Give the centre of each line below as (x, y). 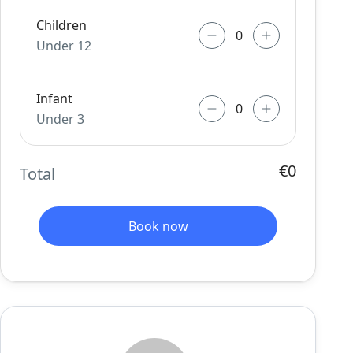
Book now (158, 226)
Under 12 (64, 46)
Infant (55, 98)
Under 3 (61, 119)
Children (62, 25)
